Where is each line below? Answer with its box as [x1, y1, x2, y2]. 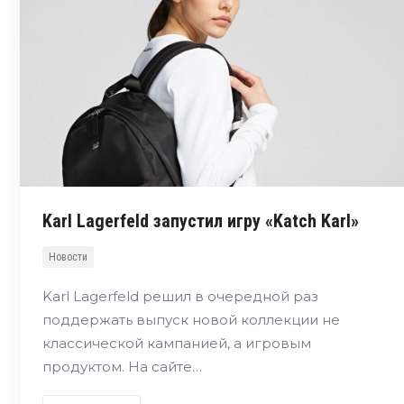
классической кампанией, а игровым [42, 335, 311, 353]
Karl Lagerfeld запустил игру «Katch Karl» [42, 210, 359, 233]
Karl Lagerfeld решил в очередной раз [42, 288, 318, 306]
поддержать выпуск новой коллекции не [42, 311, 340, 329]
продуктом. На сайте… [42, 358, 202, 376]
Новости [49, 251, 87, 264]
